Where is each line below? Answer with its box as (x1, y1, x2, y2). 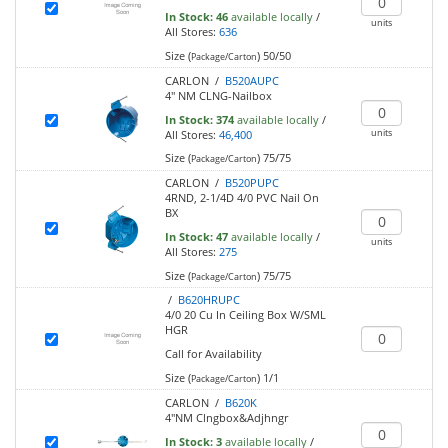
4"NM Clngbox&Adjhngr (164, 409, 288, 425)
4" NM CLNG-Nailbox (164, 87, 272, 103)
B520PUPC (224, 175, 279, 191)
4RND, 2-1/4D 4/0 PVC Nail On (164, 190, 319, 206)
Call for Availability (164, 346, 262, 362)
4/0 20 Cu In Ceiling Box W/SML (164, 307, 326, 323)
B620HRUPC (177, 292, 240, 308)
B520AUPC (224, 72, 279, 88)
